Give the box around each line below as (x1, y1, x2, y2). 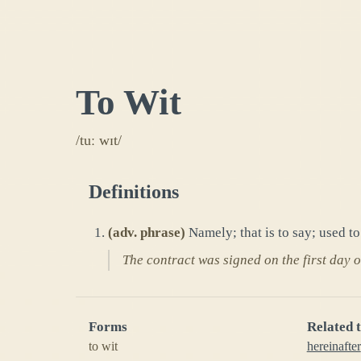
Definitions (89, 181, 179, 203)
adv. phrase (113, 224, 180, 240)
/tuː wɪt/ (76, 132, 122, 149)
